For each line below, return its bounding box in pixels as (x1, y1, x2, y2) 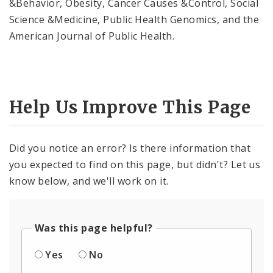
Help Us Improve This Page (9, 96, 251, 118)
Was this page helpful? (35, 221, 153, 235)
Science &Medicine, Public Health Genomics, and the (9, 12, 260, 26)
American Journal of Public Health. (9, 29, 180, 43)
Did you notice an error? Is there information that (9, 141, 251, 155)
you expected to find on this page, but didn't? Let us (9, 158, 261, 172)
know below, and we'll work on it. (9, 174, 169, 188)
